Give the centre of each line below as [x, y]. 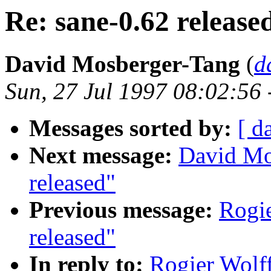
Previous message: [121, 210]
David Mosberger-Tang [122, 64]
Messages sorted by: [130, 128]
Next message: [101, 155]
